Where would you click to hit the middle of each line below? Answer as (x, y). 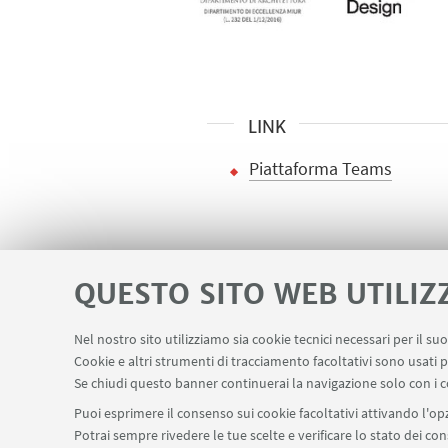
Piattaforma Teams (321, 168)
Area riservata (283, 363)
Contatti (167, 363)
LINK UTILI (86, 362)
